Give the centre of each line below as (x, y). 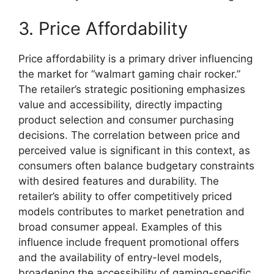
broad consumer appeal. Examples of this (120, 227)
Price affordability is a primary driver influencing (135, 59)
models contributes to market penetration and (131, 212)
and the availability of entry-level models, (120, 258)
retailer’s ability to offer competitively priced (125, 197)
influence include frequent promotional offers (129, 243)
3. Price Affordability (103, 29)
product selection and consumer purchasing (126, 120)
